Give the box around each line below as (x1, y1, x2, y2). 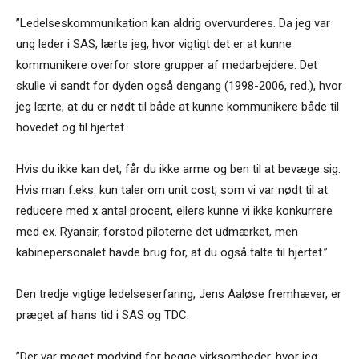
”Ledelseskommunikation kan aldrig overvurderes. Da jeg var (16, 16, 330, 31)
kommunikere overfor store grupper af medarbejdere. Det (16, 58, 317, 73)
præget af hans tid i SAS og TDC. (16, 308, 189, 323)
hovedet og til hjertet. (16, 120, 127, 135)
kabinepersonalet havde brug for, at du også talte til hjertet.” (16, 245, 328, 260)
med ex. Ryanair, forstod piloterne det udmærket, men (16, 224, 298, 240)
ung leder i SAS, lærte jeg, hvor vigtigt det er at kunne (16, 37, 292, 52)
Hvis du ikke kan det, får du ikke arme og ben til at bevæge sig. (16, 162, 341, 177)
